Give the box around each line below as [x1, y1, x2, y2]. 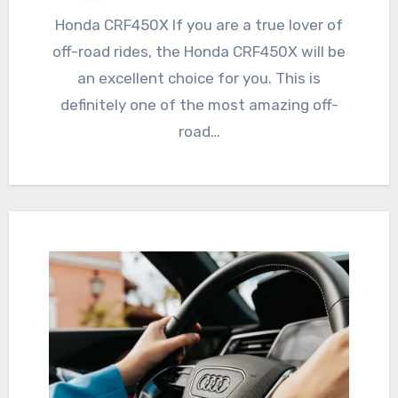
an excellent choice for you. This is [77, 68, 321, 87]
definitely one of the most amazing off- [60, 95, 338, 114]
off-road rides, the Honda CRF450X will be [52, 42, 346, 60]
